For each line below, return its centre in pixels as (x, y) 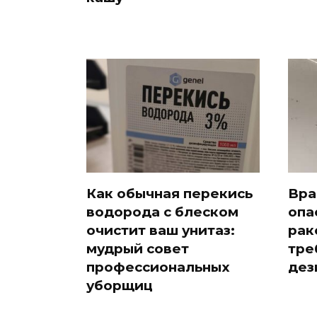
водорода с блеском (162, 212)
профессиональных (158, 267)
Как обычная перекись (169, 193)
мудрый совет (138, 248)
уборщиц (120, 285)
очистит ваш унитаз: (161, 230)
